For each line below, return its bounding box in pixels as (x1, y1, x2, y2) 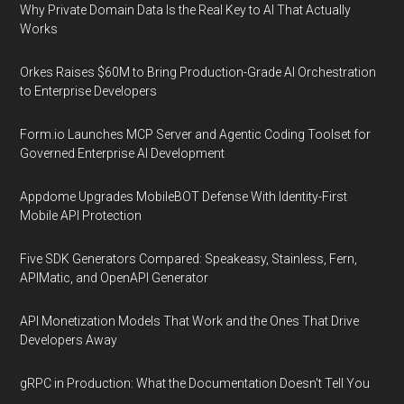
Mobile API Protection (20, 208, 142, 223)
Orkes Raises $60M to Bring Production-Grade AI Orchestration (20, 65, 377, 79)
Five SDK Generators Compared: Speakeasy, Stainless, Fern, (20, 252, 358, 266)
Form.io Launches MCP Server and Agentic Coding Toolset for (20, 127, 372, 142)
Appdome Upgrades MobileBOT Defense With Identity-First (20, 189, 348, 204)
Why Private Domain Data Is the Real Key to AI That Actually (20, 3, 352, 17)
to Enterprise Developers (20, 84, 158, 98)
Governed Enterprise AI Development (20, 146, 225, 161)
